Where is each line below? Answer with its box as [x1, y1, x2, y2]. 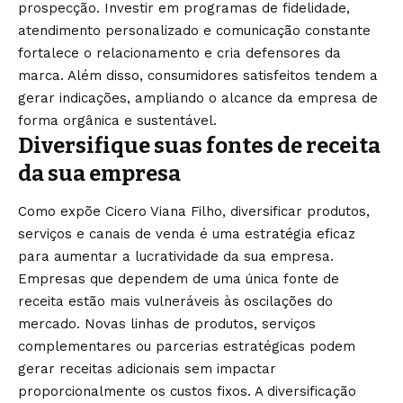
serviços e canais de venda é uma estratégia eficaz [18, 226, 355, 243]
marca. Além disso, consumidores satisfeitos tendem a [18, 67, 378, 85]
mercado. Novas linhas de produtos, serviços [18, 316, 316, 333]
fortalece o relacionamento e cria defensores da [18, 45, 341, 62]
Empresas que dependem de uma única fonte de [18, 271, 339, 288]
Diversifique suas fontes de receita [18, 133, 381, 159]
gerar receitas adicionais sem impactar [18, 361, 276, 378]
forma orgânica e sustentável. [18, 112, 217, 130]
